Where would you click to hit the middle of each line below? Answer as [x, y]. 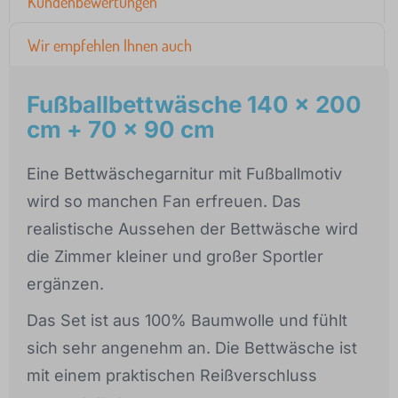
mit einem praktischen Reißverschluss [172, 376]
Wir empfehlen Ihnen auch [110, 46]
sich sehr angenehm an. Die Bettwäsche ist [192, 348]
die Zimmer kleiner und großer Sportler [175, 257]
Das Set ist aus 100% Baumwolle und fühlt [187, 321]
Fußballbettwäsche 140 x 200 [194, 105]
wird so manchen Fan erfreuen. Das [164, 202]
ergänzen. [65, 284]
